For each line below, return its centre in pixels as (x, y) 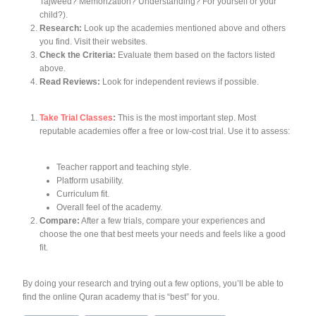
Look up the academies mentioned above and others (184, 28)
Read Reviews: (70, 81)
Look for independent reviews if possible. (180, 81)
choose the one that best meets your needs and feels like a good (163, 234)
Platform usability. (90, 180)
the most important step (189, 117)
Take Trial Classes (76, 117)
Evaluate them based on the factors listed (195, 55)
